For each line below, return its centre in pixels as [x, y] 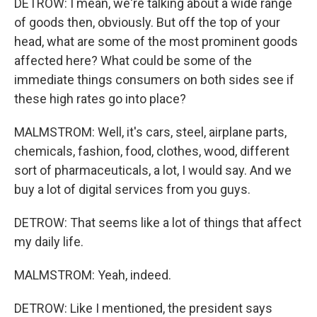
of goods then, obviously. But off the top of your [147, 22]
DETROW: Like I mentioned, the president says [143, 308]
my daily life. [49, 242]
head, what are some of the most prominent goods [156, 41]
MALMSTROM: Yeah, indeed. [93, 275]
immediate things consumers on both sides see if [154, 80]
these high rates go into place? [100, 99]
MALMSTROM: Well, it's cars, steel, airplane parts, [150, 132]
